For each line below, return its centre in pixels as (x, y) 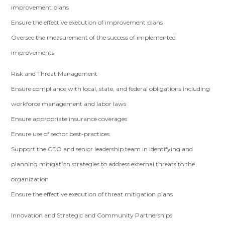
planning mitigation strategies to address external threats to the (103, 164)
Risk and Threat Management (54, 74)
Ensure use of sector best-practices (61, 134)
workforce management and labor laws (69, 104)
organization (30, 179)
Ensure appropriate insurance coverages (69, 119)
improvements (33, 52)
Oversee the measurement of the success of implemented (94, 37)
